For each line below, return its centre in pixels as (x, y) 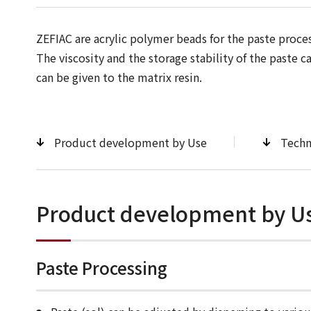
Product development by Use (131, 142)
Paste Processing (102, 267)
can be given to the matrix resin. (119, 77)
